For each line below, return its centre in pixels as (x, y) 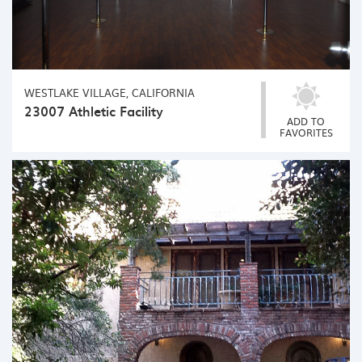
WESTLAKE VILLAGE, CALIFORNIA (109, 93)
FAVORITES (306, 133)
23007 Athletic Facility (94, 111)
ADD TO (306, 122)
